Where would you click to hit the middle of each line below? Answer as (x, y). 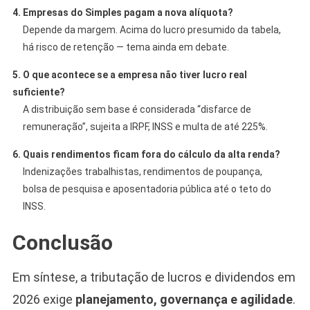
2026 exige (44, 299)
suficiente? (38, 92)
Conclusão (62, 242)
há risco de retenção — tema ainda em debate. (126, 47)
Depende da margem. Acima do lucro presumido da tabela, (152, 29)
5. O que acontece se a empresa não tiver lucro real (129, 74)
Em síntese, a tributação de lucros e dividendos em (154, 277)
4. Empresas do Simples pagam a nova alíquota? (122, 12)
